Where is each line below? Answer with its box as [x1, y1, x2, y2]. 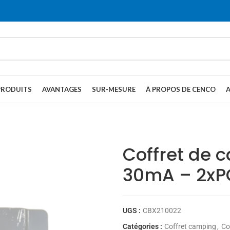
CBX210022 [143, 206, 181, 215]
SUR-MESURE [92, 85, 136, 93]
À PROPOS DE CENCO [146, 85, 216, 93]
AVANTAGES [42, 85, 82, 93]
